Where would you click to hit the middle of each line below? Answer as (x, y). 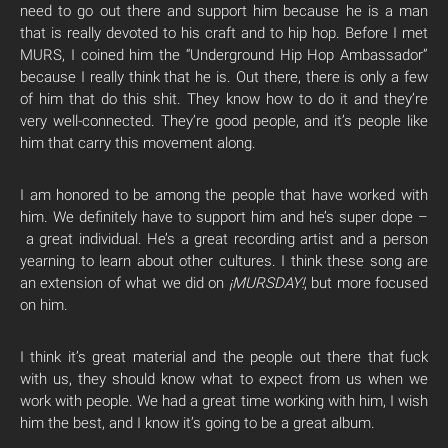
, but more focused (366, 282)
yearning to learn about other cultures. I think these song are (224, 260)
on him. (44, 304)
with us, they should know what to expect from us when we (224, 378)
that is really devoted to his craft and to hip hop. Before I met (224, 32)
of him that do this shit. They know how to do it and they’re (224, 98)
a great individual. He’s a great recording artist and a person (224, 238)
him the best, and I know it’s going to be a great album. (197, 422)
